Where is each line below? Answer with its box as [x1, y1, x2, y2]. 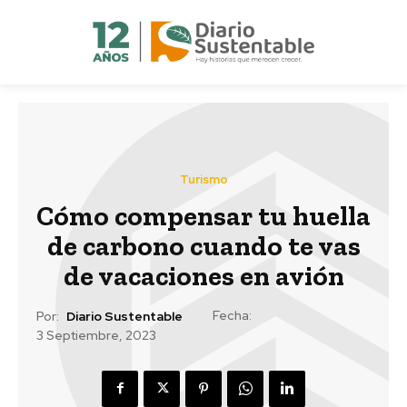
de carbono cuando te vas [46, 229, 361, 263]
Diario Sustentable [66, 308, 183, 325]
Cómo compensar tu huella [36, 199, 371, 233]
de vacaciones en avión [63, 259, 344, 293]
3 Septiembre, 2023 [36, 327, 156, 344]
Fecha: [213, 306, 252, 323]
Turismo [179, 171, 228, 187]
